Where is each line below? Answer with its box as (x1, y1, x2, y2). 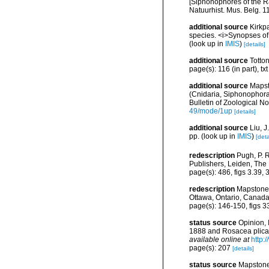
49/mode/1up (189, 106, 232, 115)
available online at (189, 235, 249, 244)
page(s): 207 (189, 243, 232, 252)
